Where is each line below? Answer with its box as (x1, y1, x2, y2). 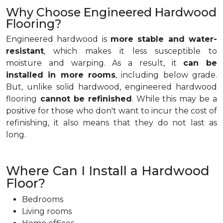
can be (183, 58, 217, 68)
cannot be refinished (37, 94, 132, 104)
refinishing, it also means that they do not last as (6, 118, 217, 127)
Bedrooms (22, 195, 63, 204)
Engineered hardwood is (6, 34, 111, 44)
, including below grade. (115, 70, 217, 80)
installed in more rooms (6, 70, 115, 80)
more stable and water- (111, 34, 217, 44)
